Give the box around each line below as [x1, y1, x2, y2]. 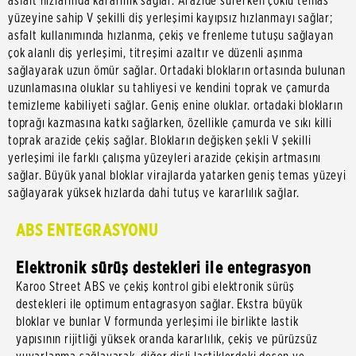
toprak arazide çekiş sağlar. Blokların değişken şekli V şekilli [8, 133, 311, 149]
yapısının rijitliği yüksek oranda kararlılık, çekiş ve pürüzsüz [16, 331, 318, 347]
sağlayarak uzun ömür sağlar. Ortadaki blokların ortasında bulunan [8, 63, 346, 79]
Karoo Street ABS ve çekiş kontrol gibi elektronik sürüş [16, 279, 295, 295]
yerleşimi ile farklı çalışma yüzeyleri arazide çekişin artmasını [8, 150, 322, 166]
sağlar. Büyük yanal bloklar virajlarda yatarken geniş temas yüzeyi [8, 168, 346, 184]
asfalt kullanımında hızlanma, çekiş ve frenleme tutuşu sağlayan [8, 28, 334, 44]
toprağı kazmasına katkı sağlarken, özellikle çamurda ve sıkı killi [8, 115, 332, 131]
